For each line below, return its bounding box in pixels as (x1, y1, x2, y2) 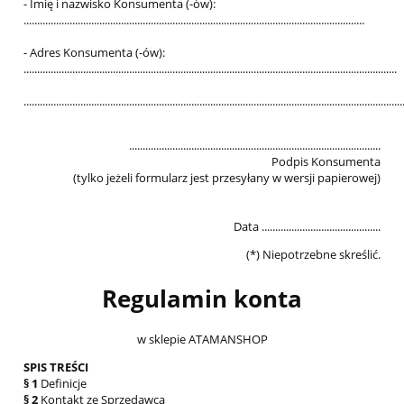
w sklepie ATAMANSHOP (136, 331, 268, 348)
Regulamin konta (102, 281, 302, 315)
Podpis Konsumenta (271, 153, 381, 170)
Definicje (38, 375, 87, 392)
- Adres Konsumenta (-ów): (23, 44, 165, 61)
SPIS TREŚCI (23, 359, 88, 376)
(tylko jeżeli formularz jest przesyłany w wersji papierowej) (73, 170, 381, 187)
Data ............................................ (234, 218, 381, 235)
